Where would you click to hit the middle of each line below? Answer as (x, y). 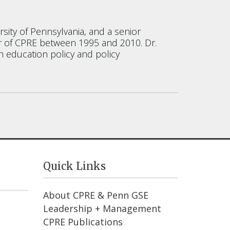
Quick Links (74, 166)
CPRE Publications (83, 222)
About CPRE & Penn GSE (95, 195)
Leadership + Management (102, 208)
